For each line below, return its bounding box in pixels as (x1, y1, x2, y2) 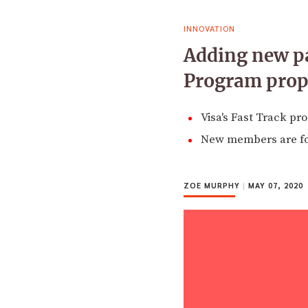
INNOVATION (184, 22, 235, 34)
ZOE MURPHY (184, 179, 243, 190)
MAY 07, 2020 (245, 179, 303, 190)
